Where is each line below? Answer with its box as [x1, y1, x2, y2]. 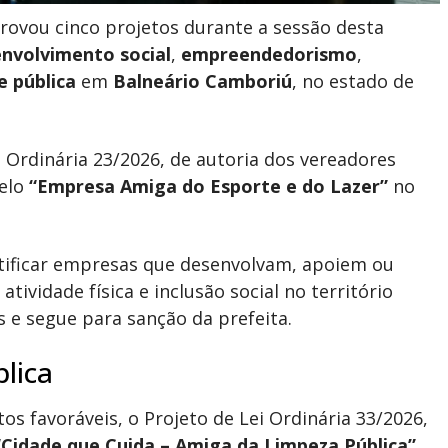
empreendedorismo [181, 42, 357, 66]
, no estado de [292, 69, 414, 93]
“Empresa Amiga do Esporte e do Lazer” [29, 174, 388, 198]
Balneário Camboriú [113, 69, 292, 93]
